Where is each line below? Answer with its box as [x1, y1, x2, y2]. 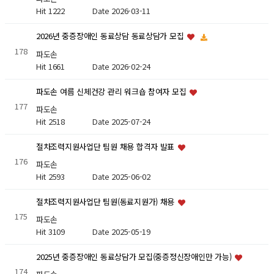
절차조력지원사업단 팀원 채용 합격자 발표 [35, 141, 177, 153]
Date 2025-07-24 [92, 116, 150, 128]
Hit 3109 [35, 226, 92, 238]
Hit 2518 [35, 116, 92, 128]
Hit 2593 [35, 171, 92, 183]
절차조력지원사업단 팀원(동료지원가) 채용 [35, 196, 177, 208]
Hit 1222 [35, 4, 92, 17]
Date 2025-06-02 [92, 171, 150, 183]
